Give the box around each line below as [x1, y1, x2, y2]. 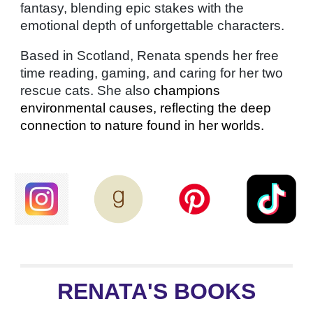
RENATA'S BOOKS [57, 279, 256, 304]
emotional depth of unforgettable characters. [20, 17, 285, 33]
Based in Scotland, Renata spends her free [20, 48, 279, 63]
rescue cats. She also [20, 82, 154, 98]
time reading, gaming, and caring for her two [20, 65, 284, 80]
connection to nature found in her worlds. [20, 117, 265, 133]
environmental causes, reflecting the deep [20, 100, 272, 115]
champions [154, 82, 221, 98]
